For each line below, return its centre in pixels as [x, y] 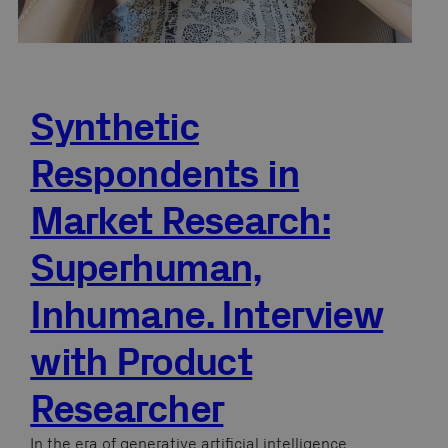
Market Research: [180, 221]
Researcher [127, 409]
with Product [141, 362]
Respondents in [165, 174]
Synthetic [115, 127]
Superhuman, [146, 268]
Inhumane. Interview [207, 315]
